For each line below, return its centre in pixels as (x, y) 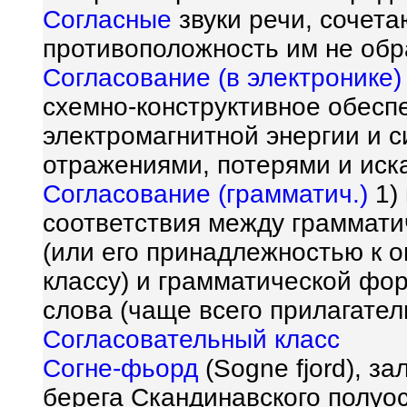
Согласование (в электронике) (222, 78)
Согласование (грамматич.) (205, 194)
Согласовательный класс (191, 339)
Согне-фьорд (120, 368)
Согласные (107, 20)
